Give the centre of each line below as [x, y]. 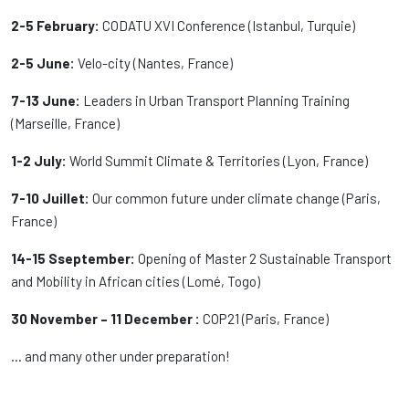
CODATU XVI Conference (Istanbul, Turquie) [229, 26]
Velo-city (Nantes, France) [154, 63]
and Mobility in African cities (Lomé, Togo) [136, 281]
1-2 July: [39, 161]
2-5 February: [57, 26]
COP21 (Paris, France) [264, 319]
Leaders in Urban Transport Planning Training [215, 100]
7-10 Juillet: [52, 198]
